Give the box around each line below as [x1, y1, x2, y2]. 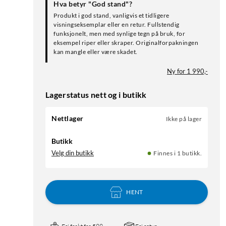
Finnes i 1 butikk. [153, 149, 202, 157]
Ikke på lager [165, 115, 202, 123]
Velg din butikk [51, 149, 94, 157]
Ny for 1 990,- [167, 67, 208, 76]
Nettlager [51, 114, 84, 123]
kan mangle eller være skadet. [53, 48, 138, 56]
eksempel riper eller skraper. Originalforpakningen [53, 39, 198, 47]
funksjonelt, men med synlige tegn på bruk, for [53, 30, 185, 38]
